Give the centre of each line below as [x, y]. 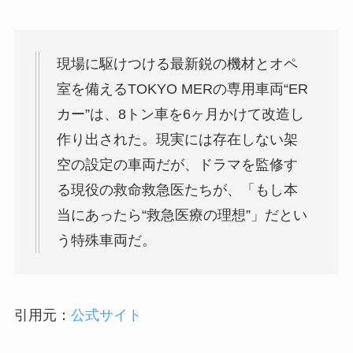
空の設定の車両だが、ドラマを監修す [177, 164]
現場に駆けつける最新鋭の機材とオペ [177, 63]
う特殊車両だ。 [106, 240]
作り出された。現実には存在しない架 [177, 139]
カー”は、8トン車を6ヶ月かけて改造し [180, 114]
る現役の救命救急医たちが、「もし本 [177, 190]
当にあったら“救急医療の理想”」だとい [182, 215]
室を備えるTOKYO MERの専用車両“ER [182, 89]
